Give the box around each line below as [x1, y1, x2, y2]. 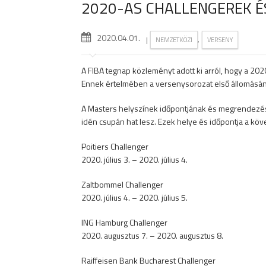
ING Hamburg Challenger [81, 216, 167, 229]
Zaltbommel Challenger [81, 178, 163, 191]
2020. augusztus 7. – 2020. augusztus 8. [81, 229, 223, 242]
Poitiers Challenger [81, 140, 148, 153]
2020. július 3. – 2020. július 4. [81, 153, 188, 166]
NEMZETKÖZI [156, 35, 192, 45]
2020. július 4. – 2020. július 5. [81, 191, 188, 204]
